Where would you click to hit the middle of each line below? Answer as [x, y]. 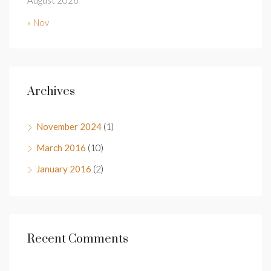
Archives [51, 91]
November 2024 [69, 126]
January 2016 [64, 168]
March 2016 [61, 147]
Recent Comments [78, 239]
